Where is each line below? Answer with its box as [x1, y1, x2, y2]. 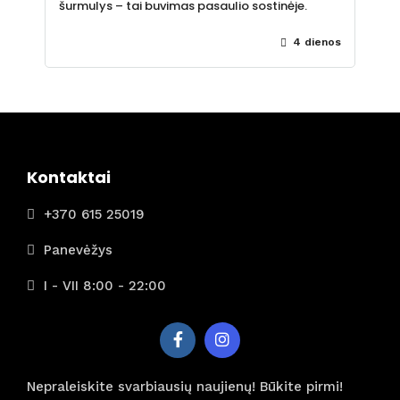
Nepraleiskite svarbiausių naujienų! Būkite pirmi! [27, 378, 343, 395]
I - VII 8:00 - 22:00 [44, 278, 166, 295]
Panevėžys [44, 242, 112, 259]
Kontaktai [27, 165, 111, 188]
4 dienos [289, 35, 341, 48]
